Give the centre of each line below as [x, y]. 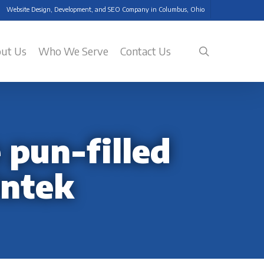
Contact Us [146, 51]
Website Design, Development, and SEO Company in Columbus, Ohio [105, 9]
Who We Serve [73, 51]
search [224, 50]
